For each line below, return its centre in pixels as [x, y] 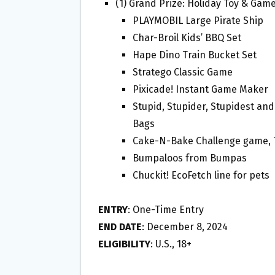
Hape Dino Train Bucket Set [195, 55]
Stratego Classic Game [183, 72]
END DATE [120, 227]
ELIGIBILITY [124, 244]
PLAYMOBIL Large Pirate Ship [198, 21]
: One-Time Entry [166, 210]
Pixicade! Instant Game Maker [200, 90]
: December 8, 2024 [185, 227]
